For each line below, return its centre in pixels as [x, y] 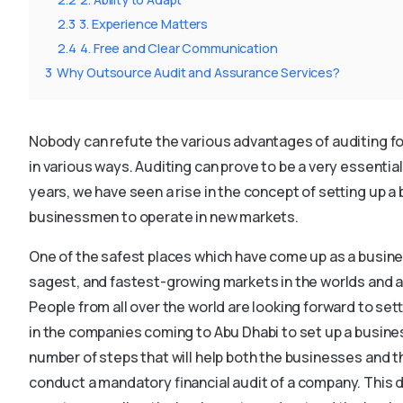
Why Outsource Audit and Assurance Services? [198, 72]
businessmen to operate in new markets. [164, 216]
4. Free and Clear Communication [179, 48]
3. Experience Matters [144, 23]
